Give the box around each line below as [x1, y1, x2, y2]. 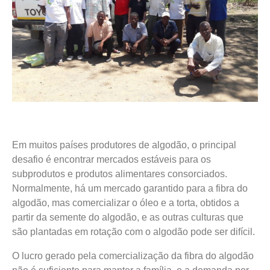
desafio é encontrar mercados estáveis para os [12, 154, 211, 165]
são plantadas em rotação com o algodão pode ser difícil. [12, 227, 255, 237]
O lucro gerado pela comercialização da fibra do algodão [12, 251, 254, 262]
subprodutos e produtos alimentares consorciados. [12, 169, 227, 180]
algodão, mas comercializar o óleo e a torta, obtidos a [12, 198, 239, 209]
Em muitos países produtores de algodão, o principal [12, 140, 236, 151]
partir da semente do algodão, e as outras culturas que [12, 212, 243, 223]
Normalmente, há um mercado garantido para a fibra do [12, 183, 248, 194]
